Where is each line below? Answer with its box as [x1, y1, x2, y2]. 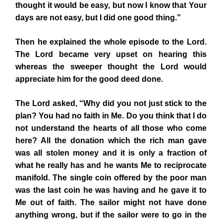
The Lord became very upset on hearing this [15, 50, 207, 58]
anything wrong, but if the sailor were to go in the [15, 211, 207, 219]
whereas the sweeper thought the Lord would [15, 62, 207, 71]
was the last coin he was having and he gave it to [15, 186, 207, 194]
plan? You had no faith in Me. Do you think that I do [15, 111, 207, 120]
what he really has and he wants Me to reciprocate [15, 161, 207, 169]
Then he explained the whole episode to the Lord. [15, 38, 207, 46]
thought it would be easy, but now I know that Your [15, 1, 207, 9]
